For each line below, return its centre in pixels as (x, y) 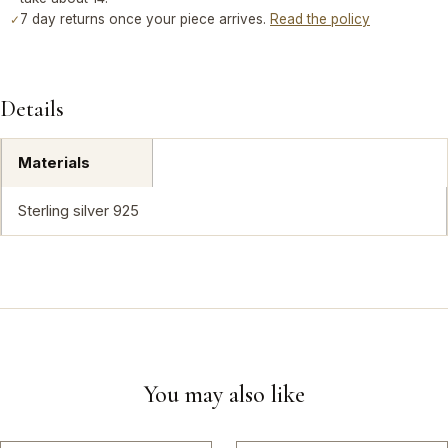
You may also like (224, 395)
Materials (54, 163)
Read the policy (320, 19)
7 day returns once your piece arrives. (145, 19)
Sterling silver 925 (78, 211)
